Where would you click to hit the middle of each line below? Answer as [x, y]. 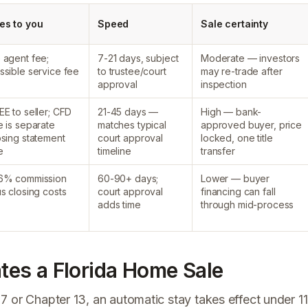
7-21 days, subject [138, 58]
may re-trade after [242, 71]
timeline [114, 151]
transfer [218, 151]
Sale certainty [235, 24]
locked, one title [237, 138]
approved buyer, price [252, 125]
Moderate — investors [251, 58]
